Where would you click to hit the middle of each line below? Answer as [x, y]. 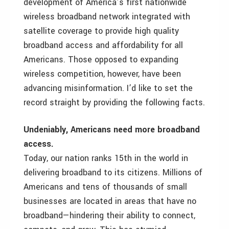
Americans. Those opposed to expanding [101, 60]
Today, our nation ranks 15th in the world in [106, 158]
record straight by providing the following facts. [114, 102]
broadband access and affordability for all [103, 45]
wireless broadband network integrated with [107, 17]
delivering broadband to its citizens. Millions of [113, 173]
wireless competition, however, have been [102, 74]
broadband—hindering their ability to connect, [109, 215]
